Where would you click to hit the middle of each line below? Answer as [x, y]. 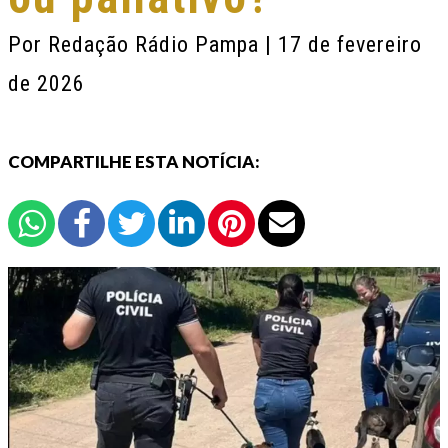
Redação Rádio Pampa [156, 44]
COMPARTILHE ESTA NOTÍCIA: [134, 161]
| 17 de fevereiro [343, 44]
